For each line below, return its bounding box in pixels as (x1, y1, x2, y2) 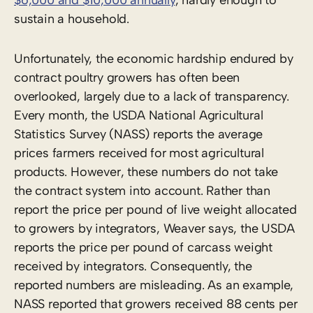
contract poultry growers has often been (14, 69, 240, 85)
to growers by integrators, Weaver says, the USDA (14, 220, 295, 236)
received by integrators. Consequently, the (14, 258, 252, 274)
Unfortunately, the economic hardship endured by (14, 50, 293, 66)
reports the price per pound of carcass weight (14, 239, 272, 255)
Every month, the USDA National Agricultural (14, 107, 263, 123)
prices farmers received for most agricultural (14, 145, 264, 161)
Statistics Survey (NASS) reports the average (14, 126, 263, 142)
